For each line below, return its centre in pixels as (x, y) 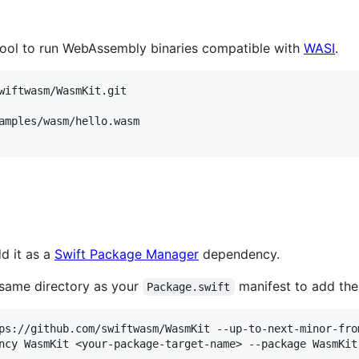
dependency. (239, 254)
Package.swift (189, 286)
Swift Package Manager (127, 254)
